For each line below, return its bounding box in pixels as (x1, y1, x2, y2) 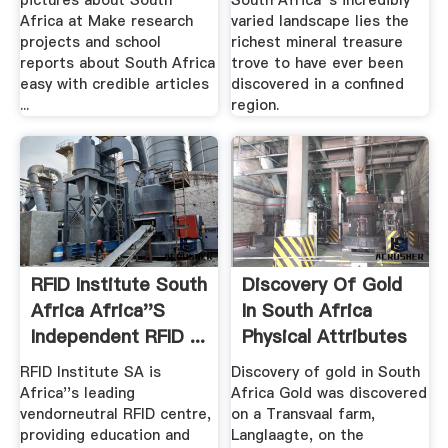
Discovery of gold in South (231, 361, 421, 382)
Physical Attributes (242, 324, 408, 350)
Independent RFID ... (30, 324, 205, 350)
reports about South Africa (19, 53, 215, 74)
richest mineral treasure (231, 32, 404, 53)
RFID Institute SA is (19, 361, 161, 382)
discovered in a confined (231, 74, 405, 95)
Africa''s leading (19, 382, 135, 403)
